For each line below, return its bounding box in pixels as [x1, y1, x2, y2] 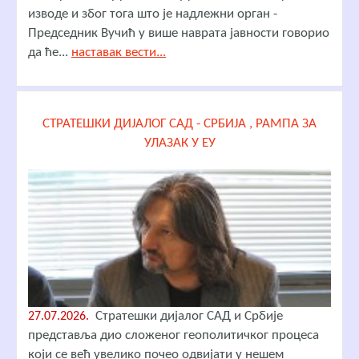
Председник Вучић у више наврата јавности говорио [28, 26, 329, 40]
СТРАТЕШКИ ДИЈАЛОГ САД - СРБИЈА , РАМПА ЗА [42, 116, 317, 131]
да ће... [28, 45, 71, 59]
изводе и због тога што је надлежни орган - [28, 6, 277, 21]
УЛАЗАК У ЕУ [143, 135, 216, 150]
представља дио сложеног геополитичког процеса [28, 328, 319, 342]
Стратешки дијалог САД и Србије [89, 309, 283, 323]
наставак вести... [71, 45, 166, 59]
